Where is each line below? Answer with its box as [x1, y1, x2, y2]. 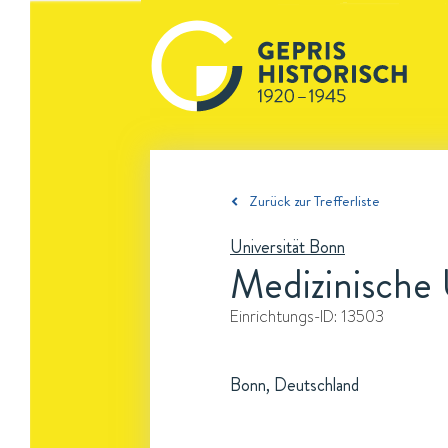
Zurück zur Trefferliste [249, 190, 380, 212]
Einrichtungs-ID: [230, 306, 341, 326]
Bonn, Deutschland [230, 372, 359, 398]
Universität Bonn [230, 234, 345, 260]
